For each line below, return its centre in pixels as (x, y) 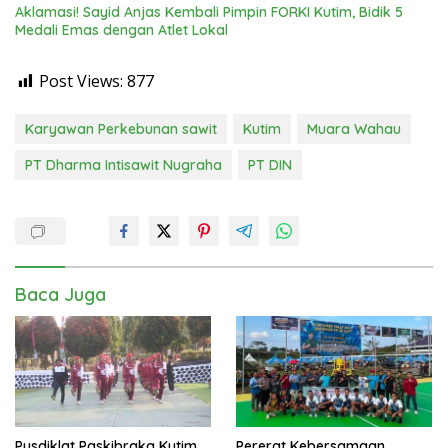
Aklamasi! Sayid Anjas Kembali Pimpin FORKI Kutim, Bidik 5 (209, 12)
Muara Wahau (354, 129)
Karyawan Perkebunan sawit (121, 129)
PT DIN (270, 165)
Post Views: (81, 81)
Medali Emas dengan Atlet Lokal (121, 30)
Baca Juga (60, 295)
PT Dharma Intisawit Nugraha (123, 165)
